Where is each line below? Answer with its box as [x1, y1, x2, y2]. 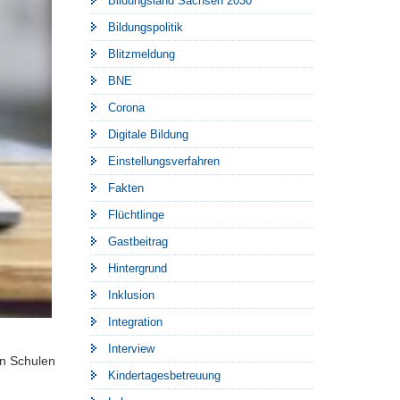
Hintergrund [108, 262, 167, 275]
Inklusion [108, 288, 154, 302]
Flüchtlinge [108, 208, 164, 221]
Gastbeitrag [108, 235, 168, 248]
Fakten [108, 181, 144, 195]
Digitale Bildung [108, 128, 188, 141]
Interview [108, 342, 154, 355]
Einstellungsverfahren [108, 154, 220, 168]
